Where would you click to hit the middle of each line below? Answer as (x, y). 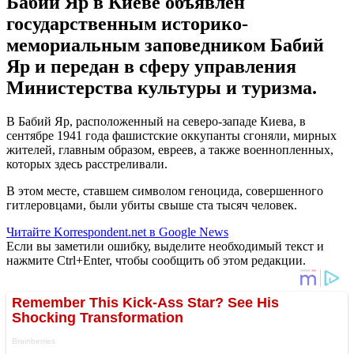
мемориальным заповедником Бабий (165, 45)
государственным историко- (127, 23)
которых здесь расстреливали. (87, 164)
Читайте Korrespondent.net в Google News (117, 232)
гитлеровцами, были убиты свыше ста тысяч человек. (152, 205)
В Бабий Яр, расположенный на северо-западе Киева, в (156, 121)
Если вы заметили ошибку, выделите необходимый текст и (165, 246)
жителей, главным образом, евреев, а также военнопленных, (170, 149)
